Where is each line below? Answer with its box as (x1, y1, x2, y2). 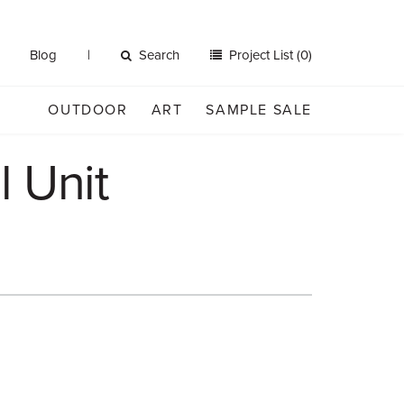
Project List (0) (225, 47, 312, 63)
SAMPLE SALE (206, 101, 312, 119)
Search (139, 47, 179, 63)
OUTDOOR (48, 101, 128, 119)
